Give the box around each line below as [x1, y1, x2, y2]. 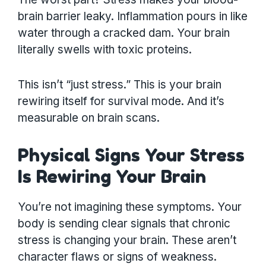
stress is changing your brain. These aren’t [18, 233, 236, 247]
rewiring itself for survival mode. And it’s [18, 94, 224, 108]
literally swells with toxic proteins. [18, 43, 192, 57]
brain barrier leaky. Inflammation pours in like [18, 9, 248, 24]
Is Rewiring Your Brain [18, 165, 206, 187]
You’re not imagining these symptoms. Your [18, 199, 242, 214]
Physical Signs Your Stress [18, 144, 245, 166]
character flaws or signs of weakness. [18, 249, 217, 264]
